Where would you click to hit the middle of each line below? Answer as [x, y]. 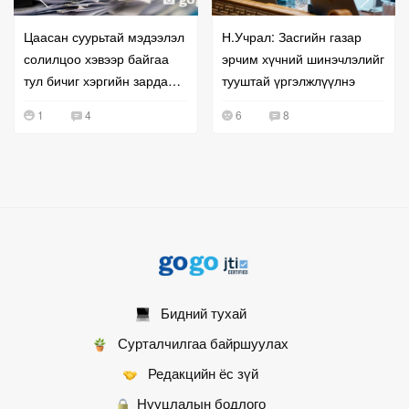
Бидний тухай [198, 312]
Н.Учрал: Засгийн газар [291, 36]
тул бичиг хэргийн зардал [100, 80]
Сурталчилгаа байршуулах [198, 342]
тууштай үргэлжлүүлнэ [288, 80]
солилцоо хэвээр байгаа [96, 58]
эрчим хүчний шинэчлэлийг [303, 58]
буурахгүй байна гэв [84, 102]
